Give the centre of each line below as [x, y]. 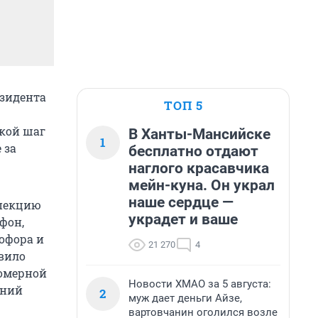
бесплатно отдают [193, 151]
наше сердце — [181, 202]
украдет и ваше [183, 219]
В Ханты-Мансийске [199, 134]
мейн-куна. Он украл [202, 185]
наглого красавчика [199, 168]
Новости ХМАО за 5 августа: [200, 284]
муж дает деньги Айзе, [185, 298]
